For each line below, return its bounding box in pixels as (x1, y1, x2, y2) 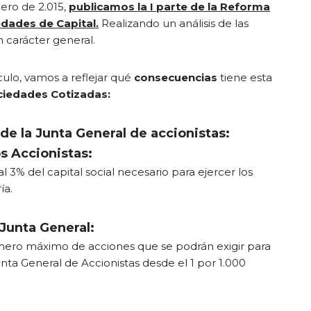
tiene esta (217, 71, 273, 84)
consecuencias (134, 71, 218, 84)
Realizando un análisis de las (99, 17, 249, 30)
